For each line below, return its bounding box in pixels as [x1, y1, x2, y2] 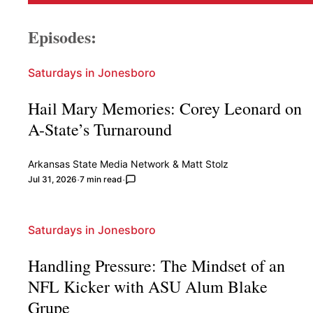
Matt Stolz [182, 157, 229, 170]
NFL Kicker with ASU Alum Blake [28, 275, 268, 298]
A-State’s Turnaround [28, 117, 173, 140]
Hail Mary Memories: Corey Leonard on [28, 96, 303, 119]
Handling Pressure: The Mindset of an [28, 254, 286, 277]
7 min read [80, 173, 123, 184]
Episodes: [28, 24, 97, 49]
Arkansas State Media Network [28, 157, 170, 170]
